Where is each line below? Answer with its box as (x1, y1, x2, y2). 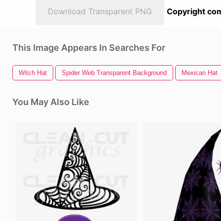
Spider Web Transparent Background (62, 69, 167, 76)
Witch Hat (19, 69, 47, 76)
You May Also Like (12, 97, 89, 107)
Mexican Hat (182, 69, 218, 76)
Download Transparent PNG (48, 6, 152, 16)
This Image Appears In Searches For (12, 42, 165, 53)
